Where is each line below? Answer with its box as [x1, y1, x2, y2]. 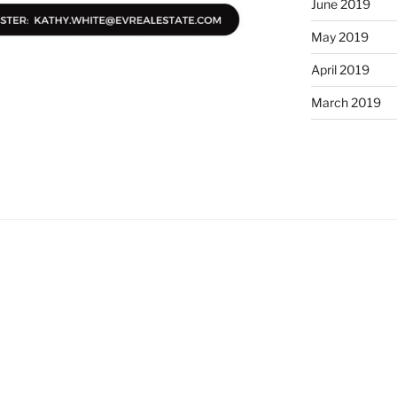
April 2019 [310, 61, 370, 77]
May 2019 [310, 28, 369, 44]
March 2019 [310, 94, 381, 110]
